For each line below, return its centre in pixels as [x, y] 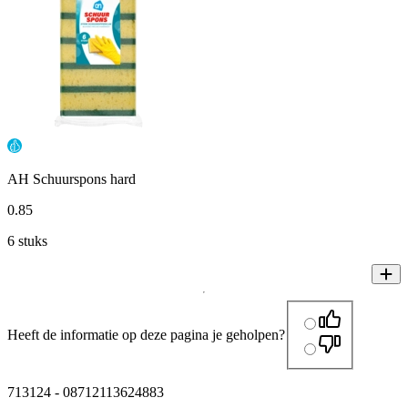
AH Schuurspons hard [71, 179]
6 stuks [27, 241]
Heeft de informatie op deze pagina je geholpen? [146, 334]
